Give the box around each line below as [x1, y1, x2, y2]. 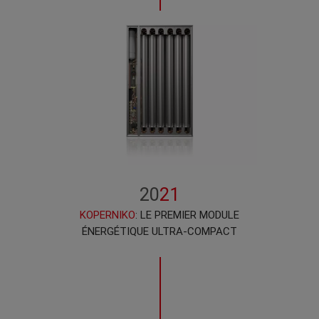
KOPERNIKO [80, 208, 135, 221]
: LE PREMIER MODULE [135, 208, 239, 221]
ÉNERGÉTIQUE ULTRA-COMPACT [82, 224, 237, 238]
